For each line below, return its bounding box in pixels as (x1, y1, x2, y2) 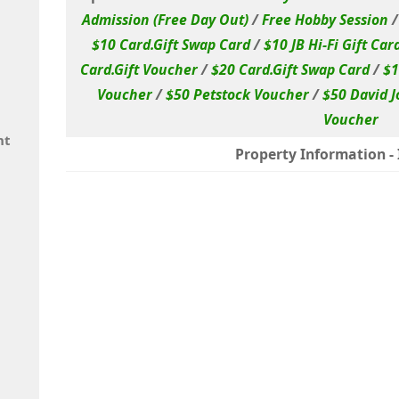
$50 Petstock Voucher (165, 84, 309, 104)
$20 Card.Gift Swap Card (210, 59, 370, 79)
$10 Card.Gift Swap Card (92, 34, 250, 54)
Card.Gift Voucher (79, 59, 198, 79)
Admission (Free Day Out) (81, 9, 248, 29)
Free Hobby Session (261, 9, 388, 29)
